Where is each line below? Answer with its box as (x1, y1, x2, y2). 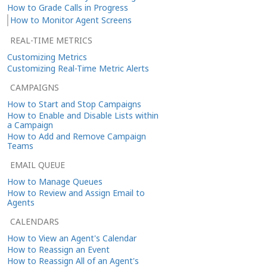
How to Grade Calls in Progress (7, 1, 128, 13)
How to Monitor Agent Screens (10, 14, 132, 26)
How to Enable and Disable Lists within (7, 109, 159, 121)
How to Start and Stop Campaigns (7, 98, 141, 110)
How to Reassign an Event (7, 243, 110, 255)
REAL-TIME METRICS (10, 34, 92, 46)
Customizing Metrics (7, 51, 87, 63)
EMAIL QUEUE (10, 159, 65, 170)
